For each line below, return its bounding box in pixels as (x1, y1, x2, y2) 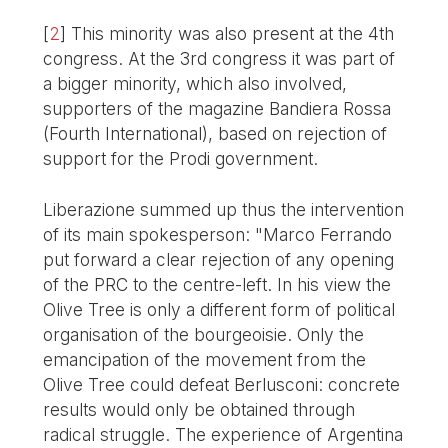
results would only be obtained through (43, 399, 356, 421)
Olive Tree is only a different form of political (43, 299, 396, 321)
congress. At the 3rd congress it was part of (43, 48, 396, 70)
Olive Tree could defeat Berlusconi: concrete (43, 374, 401, 396)
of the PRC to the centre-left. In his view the (43, 274, 392, 296)
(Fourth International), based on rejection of (43, 123, 388, 145)
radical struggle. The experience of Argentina (43, 424, 404, 446)
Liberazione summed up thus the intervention (43, 199, 405, 221)
